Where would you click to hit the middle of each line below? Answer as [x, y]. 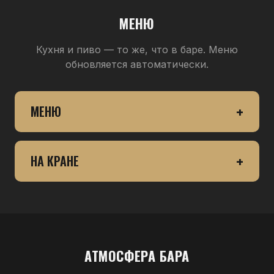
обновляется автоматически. [137, 64]
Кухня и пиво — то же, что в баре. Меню [137, 50]
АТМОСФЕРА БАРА [137, 256]
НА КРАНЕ [55, 161]
